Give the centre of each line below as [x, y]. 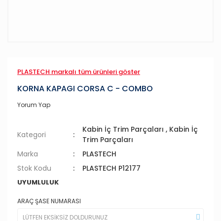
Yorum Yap [34, 105]
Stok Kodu [34, 168]
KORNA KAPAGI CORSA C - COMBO [85, 89]
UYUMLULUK [38, 182]
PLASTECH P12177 [112, 168]
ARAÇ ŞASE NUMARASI [49, 201]
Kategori [32, 134]
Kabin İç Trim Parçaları [123, 129]
